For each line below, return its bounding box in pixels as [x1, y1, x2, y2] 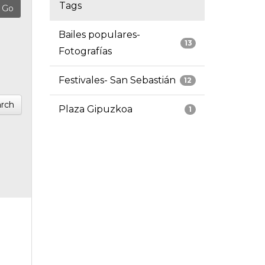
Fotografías [58, 46, 112, 57]
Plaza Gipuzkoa [58, 104, 132, 115]
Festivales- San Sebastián [58, 75, 176, 86]
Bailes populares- [58, 29, 140, 41]
